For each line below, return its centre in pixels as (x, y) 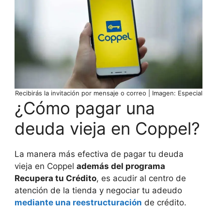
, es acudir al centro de (141, 178)
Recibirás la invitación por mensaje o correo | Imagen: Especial (108, 93)
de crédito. (164, 203)
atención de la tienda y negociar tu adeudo (98, 191)
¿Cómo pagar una (85, 108)
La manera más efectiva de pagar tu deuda (99, 154)
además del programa (121, 166)
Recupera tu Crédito (55, 178)
